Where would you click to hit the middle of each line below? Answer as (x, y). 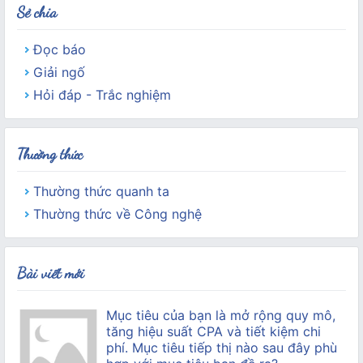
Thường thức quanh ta (101, 192)
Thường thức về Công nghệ (117, 214)
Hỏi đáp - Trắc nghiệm (102, 95)
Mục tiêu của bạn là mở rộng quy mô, (220, 316)
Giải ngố (59, 73)
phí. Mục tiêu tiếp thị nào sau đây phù (221, 348)
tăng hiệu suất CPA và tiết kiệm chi (213, 332)
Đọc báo (60, 50)
